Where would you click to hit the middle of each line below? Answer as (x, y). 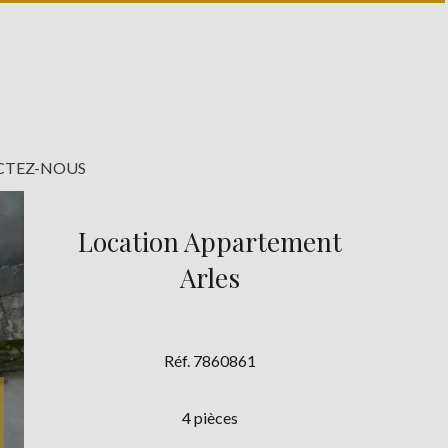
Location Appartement (210, 242)
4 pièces (210, 418)
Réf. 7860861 (210, 361)
